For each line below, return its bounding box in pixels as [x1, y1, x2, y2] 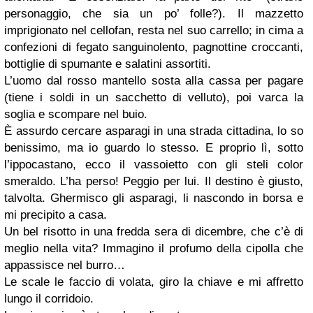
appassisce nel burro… [4, 259, 125, 272]
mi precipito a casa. [4, 208, 107, 221]
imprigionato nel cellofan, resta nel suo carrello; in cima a [4, 24, 303, 37]
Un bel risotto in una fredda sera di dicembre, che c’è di [4, 225, 303, 238]
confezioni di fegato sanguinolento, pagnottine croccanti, [4, 41, 303, 54]
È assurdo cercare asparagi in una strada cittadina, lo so [4, 124, 303, 138]
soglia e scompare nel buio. [4, 108, 147, 121]
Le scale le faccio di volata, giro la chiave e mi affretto [4, 275, 303, 289]
